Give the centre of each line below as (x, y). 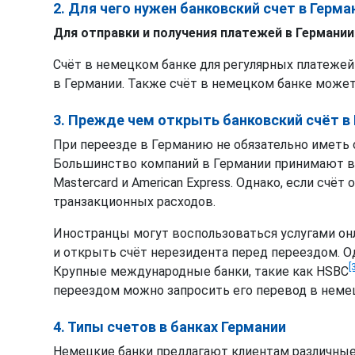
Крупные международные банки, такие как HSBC (201, 271)
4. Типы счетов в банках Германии (170, 326)
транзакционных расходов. (134, 201)
